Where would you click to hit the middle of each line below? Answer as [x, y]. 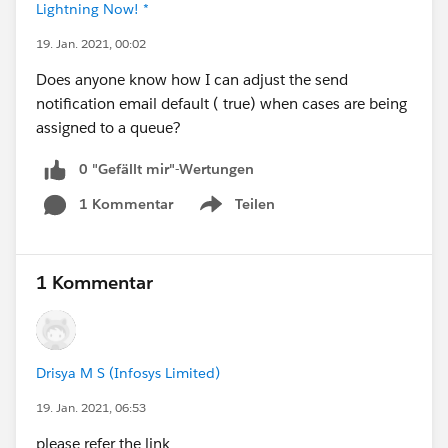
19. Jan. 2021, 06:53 [91, 407]
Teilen [255, 203]
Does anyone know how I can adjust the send [192, 79]
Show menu [235, 214]
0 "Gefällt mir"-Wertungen [166, 169]
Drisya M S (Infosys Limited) [128, 372]
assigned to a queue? [108, 127]
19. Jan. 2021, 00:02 [91, 43]
